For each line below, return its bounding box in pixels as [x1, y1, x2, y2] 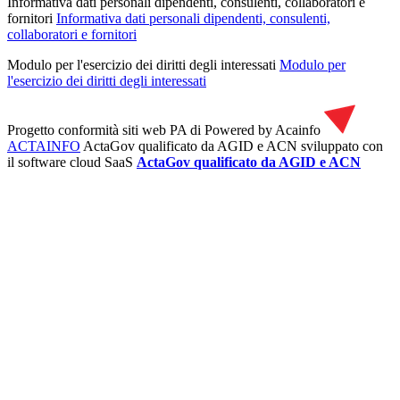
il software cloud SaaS [7, 154, 133, 170]
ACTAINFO [7, 137, 80, 154]
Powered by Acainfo [204, 121, 321, 137]
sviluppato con [301, 137, 383, 154]
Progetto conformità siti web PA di [7, 121, 201, 137]
